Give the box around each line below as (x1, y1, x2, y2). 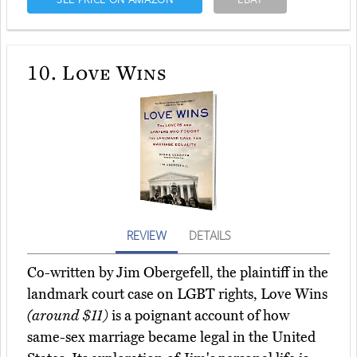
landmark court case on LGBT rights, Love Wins (27, 285, 328, 304)
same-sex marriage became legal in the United (27, 328, 316, 347)
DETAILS (189, 227, 230, 244)
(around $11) (27, 307, 108, 325)
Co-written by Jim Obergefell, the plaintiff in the (27, 264, 328, 282)
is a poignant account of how (108, 307, 289, 325)
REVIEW (127, 227, 167, 244)
